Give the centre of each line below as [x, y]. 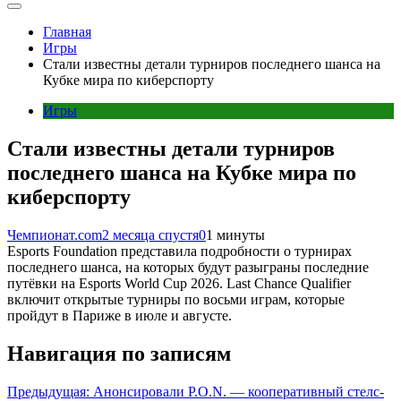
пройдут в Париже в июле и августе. [119, 315]
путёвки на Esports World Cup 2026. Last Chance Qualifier [179, 283]
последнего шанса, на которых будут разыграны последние [188, 267]
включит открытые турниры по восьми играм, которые [176, 299]
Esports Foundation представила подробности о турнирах [179, 251]
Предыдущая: [48, 391]
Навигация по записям [119, 353]
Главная [67, 32]
